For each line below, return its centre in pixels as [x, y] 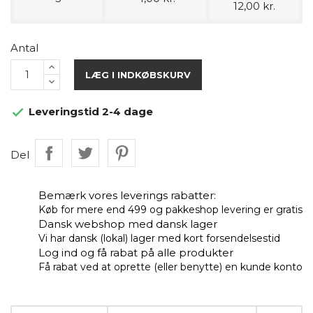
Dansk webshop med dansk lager [128, 224]
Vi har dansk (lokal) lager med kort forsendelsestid [159, 238]
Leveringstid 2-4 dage [89, 111]
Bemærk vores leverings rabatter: [127, 195]
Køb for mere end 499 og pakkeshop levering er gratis [170, 209]
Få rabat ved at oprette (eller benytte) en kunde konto [170, 267]
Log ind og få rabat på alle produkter [136, 252]
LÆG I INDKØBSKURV [138, 74]
